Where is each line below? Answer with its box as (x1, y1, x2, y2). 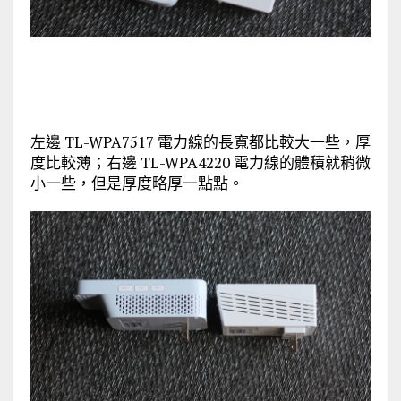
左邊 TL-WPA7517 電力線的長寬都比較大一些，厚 (30, 131, 371, 152)
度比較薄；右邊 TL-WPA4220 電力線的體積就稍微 (30, 151, 371, 173)
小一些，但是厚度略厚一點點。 (30, 172, 243, 193)
